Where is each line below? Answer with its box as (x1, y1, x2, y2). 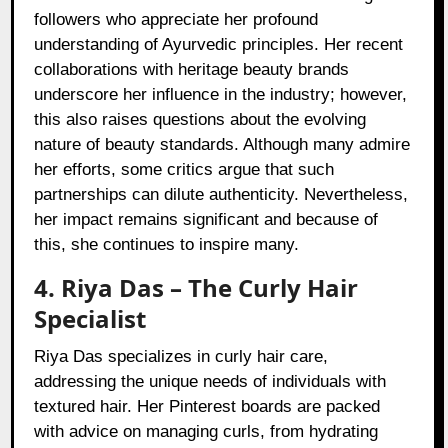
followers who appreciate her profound (34, 10, 319, 30)
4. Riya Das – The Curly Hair (34, 271, 359, 305)
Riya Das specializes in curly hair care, (34, 347, 329, 367)
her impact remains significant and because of (34, 210, 379, 230)
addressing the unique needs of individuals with (34, 372, 387, 392)
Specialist (34, 302, 147, 336)
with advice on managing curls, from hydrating (34, 422, 379, 442)
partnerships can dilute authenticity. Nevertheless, (34, 185, 409, 205)
